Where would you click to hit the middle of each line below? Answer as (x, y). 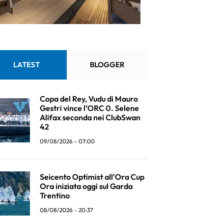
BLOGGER (107, 65)
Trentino (55, 195)
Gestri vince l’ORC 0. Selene (89, 108)
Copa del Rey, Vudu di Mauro (89, 99)
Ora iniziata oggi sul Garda (86, 186)
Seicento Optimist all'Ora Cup (92, 177)
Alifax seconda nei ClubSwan (90, 117)
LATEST (26, 65)
